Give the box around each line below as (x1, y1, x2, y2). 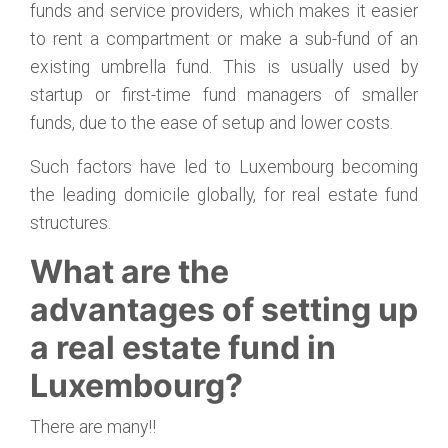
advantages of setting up (30, 290, 418, 329)
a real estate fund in (30, 328, 336, 367)
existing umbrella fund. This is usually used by (30, 57, 418, 77)
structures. (30, 213, 115, 233)
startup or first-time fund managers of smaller (30, 85, 418, 105)
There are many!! (30, 417, 156, 437)
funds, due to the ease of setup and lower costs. (30, 113, 393, 133)
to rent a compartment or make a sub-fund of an (30, 29, 418, 49)
